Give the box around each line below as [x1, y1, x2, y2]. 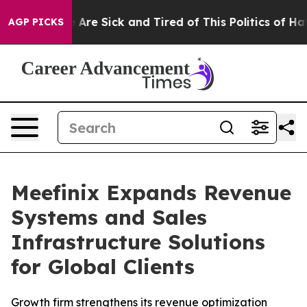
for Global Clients [11, 254, 195, 280]
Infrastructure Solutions [11, 229, 265, 255]
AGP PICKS [8, 16, 64, 28]
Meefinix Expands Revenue [11, 180, 291, 206]
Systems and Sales [11, 204, 207, 230]
